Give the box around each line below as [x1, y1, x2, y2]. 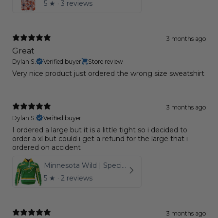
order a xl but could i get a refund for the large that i [12, 134, 188, 143]
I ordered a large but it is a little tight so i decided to [12, 125, 187, 134]
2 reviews [61, 173, 92, 182]
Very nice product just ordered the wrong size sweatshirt [12, 69, 204, 78]
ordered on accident [12, 143, 81, 152]
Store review [88, 57, 123, 65]
